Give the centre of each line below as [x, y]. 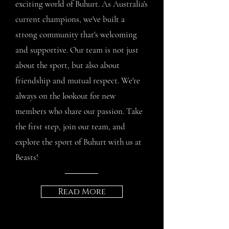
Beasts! [27, 157]
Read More [82, 191]
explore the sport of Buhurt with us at [78, 142]
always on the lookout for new [65, 96]
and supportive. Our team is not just [77, 50]
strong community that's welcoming [76, 34]
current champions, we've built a [70, 19]
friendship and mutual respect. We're [78, 80]
